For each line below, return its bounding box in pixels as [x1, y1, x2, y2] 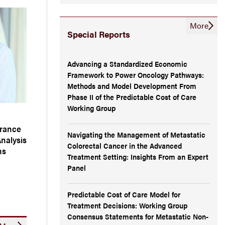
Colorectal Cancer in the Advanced [67, 140, 182, 151]
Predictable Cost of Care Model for [67, 188, 180, 199]
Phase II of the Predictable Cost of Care [67, 91, 196, 102]
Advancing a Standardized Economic [67, 58, 187, 69]
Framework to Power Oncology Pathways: [67, 69, 204, 80]
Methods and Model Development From [67, 80, 196, 91]
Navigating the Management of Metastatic [67, 129, 205, 140]
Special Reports [67, 28, 130, 40]
